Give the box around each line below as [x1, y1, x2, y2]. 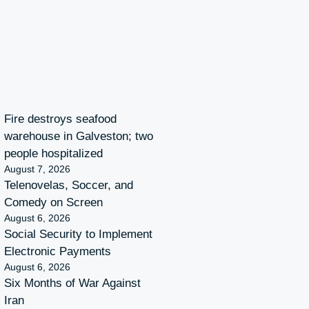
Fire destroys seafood [4, 112, 117, 126]
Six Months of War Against [4, 276, 141, 290]
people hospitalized [4, 146, 103, 160]
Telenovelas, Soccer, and [4, 178, 133, 192]
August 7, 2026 [4, 163, 70, 175]
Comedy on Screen [4, 195, 103, 209]
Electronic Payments [4, 244, 111, 258]
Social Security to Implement [4, 227, 152, 241]
